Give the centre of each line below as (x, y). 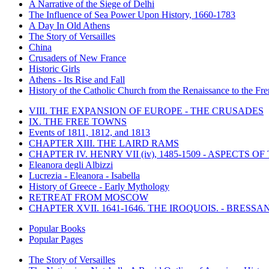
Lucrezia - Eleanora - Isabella (84, 175)
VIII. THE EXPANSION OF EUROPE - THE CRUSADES (146, 110)
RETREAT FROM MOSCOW (89, 197)
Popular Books (57, 228)
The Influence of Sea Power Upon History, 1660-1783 (132, 14)
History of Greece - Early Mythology (99, 186)
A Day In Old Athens (69, 25)
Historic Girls (54, 68)
